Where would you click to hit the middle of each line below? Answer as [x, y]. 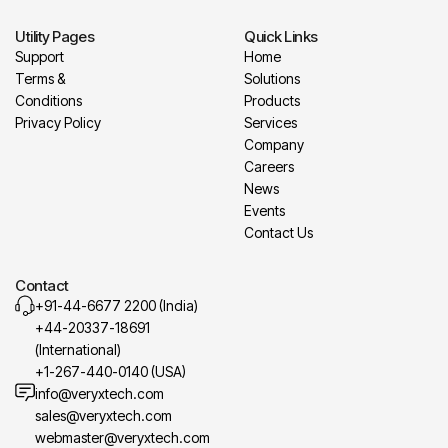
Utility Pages [55, 36]
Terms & [40, 78]
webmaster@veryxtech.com [122, 437]
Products [272, 100]
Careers [269, 166]
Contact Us [278, 232]
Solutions [272, 78]
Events [264, 210]
